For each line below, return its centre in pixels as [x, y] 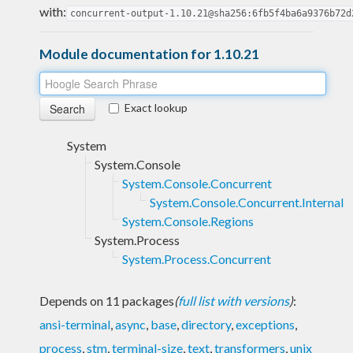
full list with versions [234, 300]
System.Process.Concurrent [197, 258]
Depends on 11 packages [107, 300]
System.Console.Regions [188, 221]
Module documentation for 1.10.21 [149, 54]
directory [206, 324]
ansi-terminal [75, 324]
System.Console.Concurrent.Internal [247, 202]
